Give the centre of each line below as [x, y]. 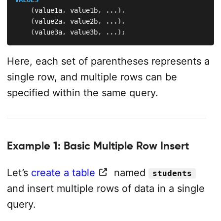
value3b [82, 32]
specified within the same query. [82, 93]
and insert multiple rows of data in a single [106, 188]
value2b [82, 21]
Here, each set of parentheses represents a [108, 61]
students [172, 173]
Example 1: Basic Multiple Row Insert [98, 146]
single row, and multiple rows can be [92, 77]
